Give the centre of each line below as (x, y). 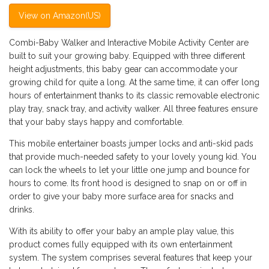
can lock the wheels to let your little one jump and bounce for (129, 170)
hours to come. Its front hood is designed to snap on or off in (128, 183)
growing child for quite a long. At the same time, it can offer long (134, 82)
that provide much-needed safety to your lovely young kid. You (133, 156)
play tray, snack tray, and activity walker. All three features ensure (133, 108)
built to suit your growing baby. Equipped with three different (127, 56)
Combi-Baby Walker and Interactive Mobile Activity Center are (129, 42)
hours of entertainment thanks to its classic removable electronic (134, 95)
